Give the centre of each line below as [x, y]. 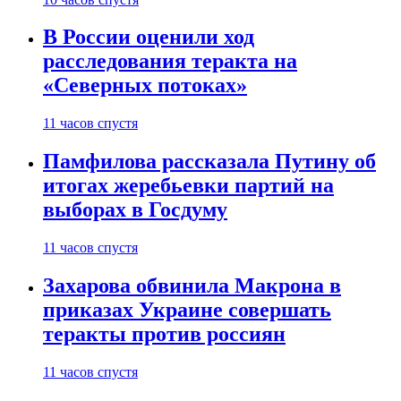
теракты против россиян [164, 334]
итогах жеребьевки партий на [188, 186]
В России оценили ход [149, 37]
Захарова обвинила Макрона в [192, 286]
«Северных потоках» [145, 85]
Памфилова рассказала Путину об [209, 162]
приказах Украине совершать [187, 310]
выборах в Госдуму [135, 210]
